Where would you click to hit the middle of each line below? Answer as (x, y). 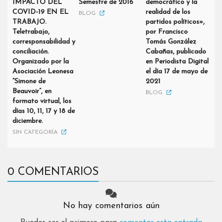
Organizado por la (41, 62)
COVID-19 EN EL (40, 12)
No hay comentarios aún (111, 206)
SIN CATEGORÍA (35, 133)
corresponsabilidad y (44, 42)
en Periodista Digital (177, 62)
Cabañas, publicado (176, 52)
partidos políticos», (175, 22)
